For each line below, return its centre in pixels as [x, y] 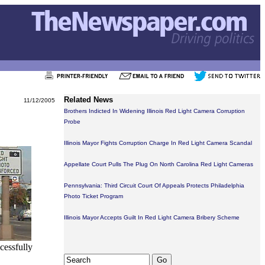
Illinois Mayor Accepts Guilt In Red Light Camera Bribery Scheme [152, 217]
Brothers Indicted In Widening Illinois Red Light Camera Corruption [154, 111]
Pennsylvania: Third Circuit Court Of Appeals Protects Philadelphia [154, 185]
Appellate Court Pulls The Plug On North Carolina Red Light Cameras [159, 164]
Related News [88, 100]
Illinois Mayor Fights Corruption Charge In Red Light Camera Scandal [158, 143]
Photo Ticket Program [93, 196]
